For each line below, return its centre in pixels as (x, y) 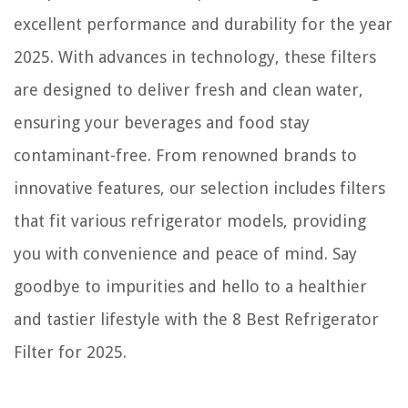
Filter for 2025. (70, 352)
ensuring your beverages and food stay (162, 122)
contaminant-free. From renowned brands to (185, 155)
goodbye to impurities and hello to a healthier (190, 286)
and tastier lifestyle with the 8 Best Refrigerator (196, 319)
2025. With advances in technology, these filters (195, 56)
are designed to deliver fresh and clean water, (189, 89)
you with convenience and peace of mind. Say (185, 253)
